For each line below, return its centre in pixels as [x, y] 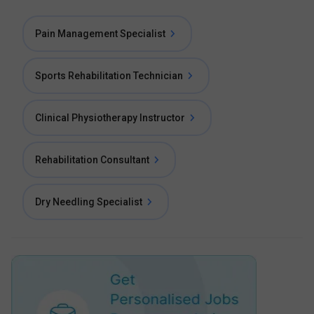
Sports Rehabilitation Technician [109, 76]
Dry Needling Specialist [89, 202]
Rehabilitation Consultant [92, 160]
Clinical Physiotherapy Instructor [110, 118]
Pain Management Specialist [100, 34]
